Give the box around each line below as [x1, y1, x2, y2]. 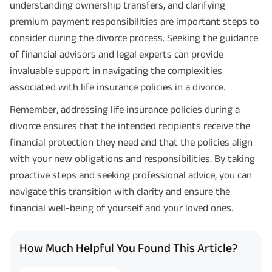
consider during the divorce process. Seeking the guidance [10, 32, 258, 44]
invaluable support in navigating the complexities [10, 65, 222, 76]
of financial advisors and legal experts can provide [10, 49, 223, 60]
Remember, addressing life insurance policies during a [10, 104, 240, 115]
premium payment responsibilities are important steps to [10, 16, 259, 27]
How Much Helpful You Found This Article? [19, 240, 237, 254]
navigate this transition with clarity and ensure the [10, 186, 230, 197]
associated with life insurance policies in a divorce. [10, 81, 225, 93]
